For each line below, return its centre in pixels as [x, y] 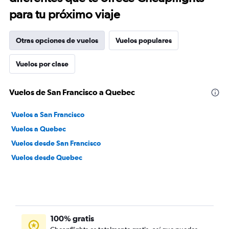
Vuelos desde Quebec [47, 157]
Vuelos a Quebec [39, 129]
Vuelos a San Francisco [48, 114]
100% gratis [72, 218]
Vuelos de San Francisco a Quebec [72, 92]
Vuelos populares [144, 40]
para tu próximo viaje [65, 14]
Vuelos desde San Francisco [56, 143]
